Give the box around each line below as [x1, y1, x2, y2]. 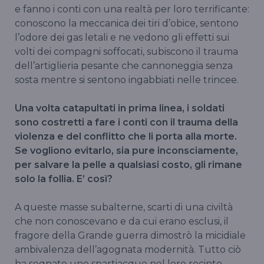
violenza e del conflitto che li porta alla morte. [15, 131, 237, 143]
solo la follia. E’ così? [15, 173, 113, 185]
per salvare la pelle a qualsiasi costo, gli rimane [15, 159, 242, 171]
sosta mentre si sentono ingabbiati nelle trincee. [15, 74, 239, 86]
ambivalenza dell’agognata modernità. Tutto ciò [15, 244, 241, 256]
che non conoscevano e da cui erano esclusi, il [15, 216, 229, 227]
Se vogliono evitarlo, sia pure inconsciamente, [15, 145, 238, 157]
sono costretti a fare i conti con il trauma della [15, 117, 238, 128]
